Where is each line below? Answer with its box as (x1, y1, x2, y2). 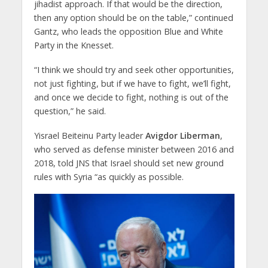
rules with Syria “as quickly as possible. (33, 170, 184, 182)
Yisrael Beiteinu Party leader (33, 129, 145, 141)
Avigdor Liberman (145, 129, 220, 141)
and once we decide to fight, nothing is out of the (33, 91, 229, 103)
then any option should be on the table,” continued (33, 11, 233, 23)
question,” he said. (33, 105, 106, 117)
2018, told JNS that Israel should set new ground (33, 157, 224, 169)
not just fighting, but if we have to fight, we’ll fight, (33, 77, 231, 89)
